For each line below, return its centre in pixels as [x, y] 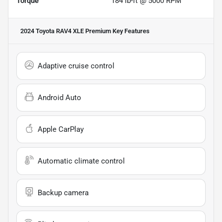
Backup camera [63, 193]
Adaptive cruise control [76, 66]
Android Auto [59, 98]
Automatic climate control [81, 161]
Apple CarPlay [61, 130]
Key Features [130, 31]
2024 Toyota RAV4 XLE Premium [66, 31]
